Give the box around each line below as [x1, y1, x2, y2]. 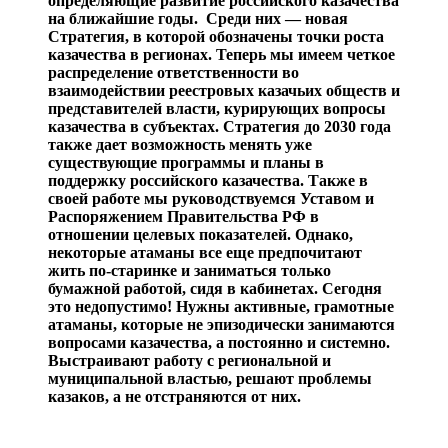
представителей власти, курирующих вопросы [48, 99, 386, 117]
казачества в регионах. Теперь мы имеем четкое [48, 45, 395, 63]
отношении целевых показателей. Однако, [48, 225, 353, 243]
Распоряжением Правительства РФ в [48, 207, 319, 225]
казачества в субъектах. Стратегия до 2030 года [48, 117, 391, 135]
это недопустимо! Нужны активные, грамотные [48, 297, 394, 315]
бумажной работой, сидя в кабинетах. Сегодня [48, 279, 382, 297]
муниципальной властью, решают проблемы [48, 369, 372, 387]
